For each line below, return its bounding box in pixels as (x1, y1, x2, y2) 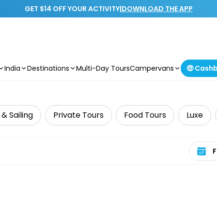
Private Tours (53, 109, 104, 121)
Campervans (130, 63, 174, 73)
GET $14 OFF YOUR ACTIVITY (24, 4, 120, 14)
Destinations (27, 63, 69, 73)
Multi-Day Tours (76, 63, 130, 73)
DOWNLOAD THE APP (121, 4, 193, 14)
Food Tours (124, 109, 166, 121)
